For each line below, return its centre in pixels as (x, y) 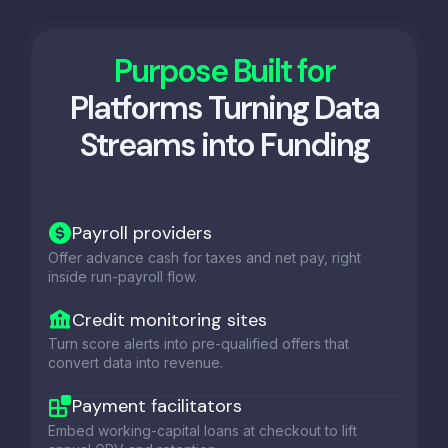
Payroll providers (142, 232)
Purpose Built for (224, 70)
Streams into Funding (224, 144)
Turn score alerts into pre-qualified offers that (198, 343)
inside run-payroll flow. (122, 276)
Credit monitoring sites (169, 319)
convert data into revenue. (135, 362)
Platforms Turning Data (224, 107)
